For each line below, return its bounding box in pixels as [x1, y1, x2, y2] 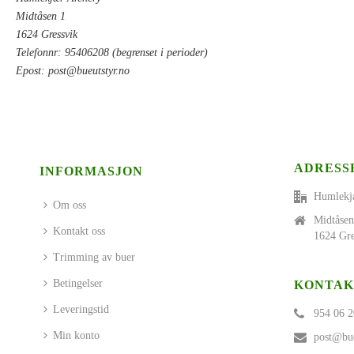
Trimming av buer [53, 251, 136, 263]
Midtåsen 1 [16, 10, 66, 22]
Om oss [53, 199, 87, 211]
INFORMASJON [40, 164, 144, 178]
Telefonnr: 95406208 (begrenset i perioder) [16, 47, 208, 58]
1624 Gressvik [16, 28, 77, 40]
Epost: [16, 65, 48, 77]
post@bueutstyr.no [48, 65, 130, 77]
